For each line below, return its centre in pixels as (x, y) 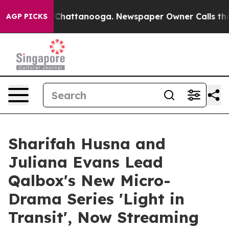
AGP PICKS (27, 16)
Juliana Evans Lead (86, 162)
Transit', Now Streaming (104, 217)
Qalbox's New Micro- (89, 180)
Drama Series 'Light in (96, 199)
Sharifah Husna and (87, 144)
